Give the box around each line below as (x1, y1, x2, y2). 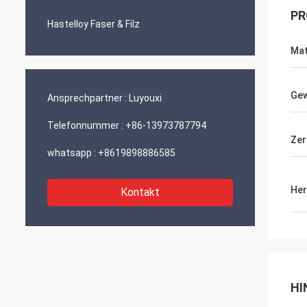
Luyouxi (129, 93, 162, 103)
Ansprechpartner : (47, 93, 127, 103)
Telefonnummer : (47, 120, 123, 131)
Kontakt (121, 186, 160, 199)
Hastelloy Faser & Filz (47, 19, 140, 29)
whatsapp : (47, 147, 96, 158)
